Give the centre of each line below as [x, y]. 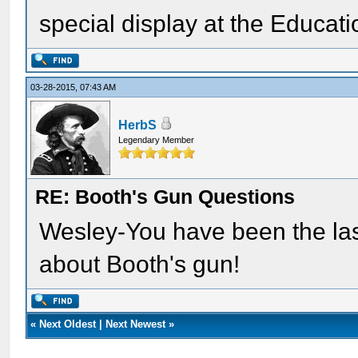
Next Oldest [68, 324]
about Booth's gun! [140, 264]
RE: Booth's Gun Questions [165, 197]
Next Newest [136, 324]
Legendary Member [157, 140]
